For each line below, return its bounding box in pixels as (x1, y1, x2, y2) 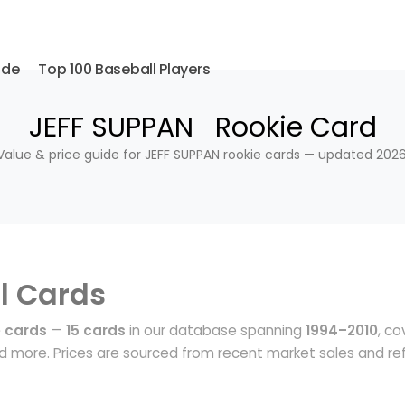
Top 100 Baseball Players (38, 59, 211, 80)
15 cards (66, 321, 126, 340)
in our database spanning (126, 321, 306, 340)
